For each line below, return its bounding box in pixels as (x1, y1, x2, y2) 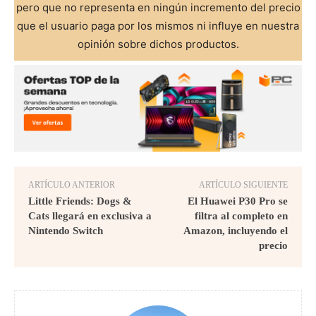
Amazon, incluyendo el (183, 224, 288, 236)
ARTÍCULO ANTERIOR (28, 179, 115, 190)
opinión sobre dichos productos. (77, 37, 239, 51)
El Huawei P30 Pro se (187, 195, 288, 207)
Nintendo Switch (28, 224, 103, 236)
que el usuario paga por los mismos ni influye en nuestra (17, 18, 299, 32)
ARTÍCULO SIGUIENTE (198, 179, 288, 190)
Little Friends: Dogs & (28, 195, 132, 207)
